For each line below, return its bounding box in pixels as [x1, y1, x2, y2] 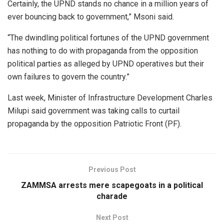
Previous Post [88, 165, 136, 173]
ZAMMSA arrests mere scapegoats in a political [21, 180, 203, 190]
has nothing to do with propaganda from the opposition [7, 45, 198, 55]
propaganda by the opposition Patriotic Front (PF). [7, 118, 181, 128]
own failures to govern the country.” [7, 71, 129, 81]
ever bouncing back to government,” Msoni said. [7, 11, 174, 21]
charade [96, 191, 127, 201]
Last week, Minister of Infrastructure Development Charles [7, 92, 212, 102]
